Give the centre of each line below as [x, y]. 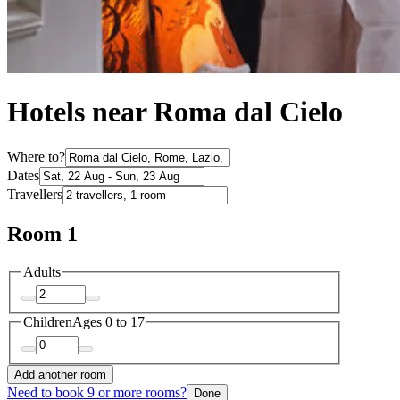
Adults [42, 271]
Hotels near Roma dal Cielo [175, 112]
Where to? [36, 156]
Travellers [35, 194]
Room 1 [42, 233]
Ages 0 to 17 [108, 322]
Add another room [60, 374]
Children [48, 322]
